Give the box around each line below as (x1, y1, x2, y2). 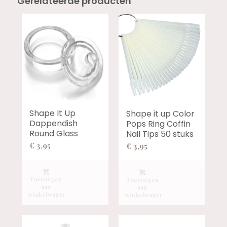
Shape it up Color (126, 107, 195, 120)
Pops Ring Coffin (126, 118, 191, 130)
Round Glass (29, 128, 79, 140)
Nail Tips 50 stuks (126, 128, 194, 140)
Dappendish (29, 118, 78, 130)
